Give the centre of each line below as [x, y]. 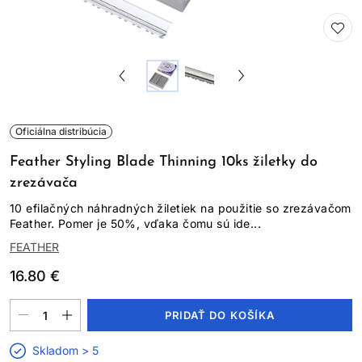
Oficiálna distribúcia [61, 131]
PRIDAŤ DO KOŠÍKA [220, 315]
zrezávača [44, 183]
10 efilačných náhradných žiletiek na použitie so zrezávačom [181, 208]
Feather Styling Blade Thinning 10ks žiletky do [164, 162]
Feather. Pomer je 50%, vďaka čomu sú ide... [136, 223]
